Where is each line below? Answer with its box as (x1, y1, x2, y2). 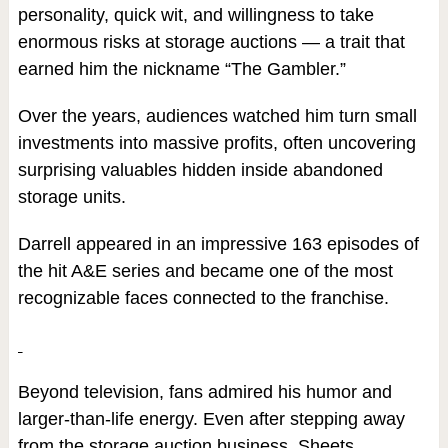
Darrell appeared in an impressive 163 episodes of (17, 234, 419, 254)
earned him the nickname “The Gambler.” (17, 59, 346, 79)
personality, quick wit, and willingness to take (17, 5, 374, 25)
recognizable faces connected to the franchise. (17, 288, 389, 308)
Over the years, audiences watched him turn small (17, 106, 417, 126)
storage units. (17, 187, 126, 207)
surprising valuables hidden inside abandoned (17, 160, 383, 180)
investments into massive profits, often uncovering (17, 133, 416, 153)
